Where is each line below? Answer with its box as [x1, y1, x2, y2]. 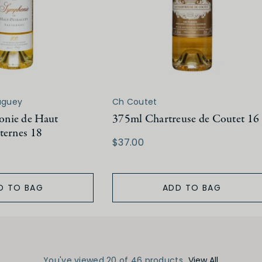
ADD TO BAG [163, 182, 221, 194]
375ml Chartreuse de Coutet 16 [112, 111, 260, 127]
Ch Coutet [112, 96, 157, 108]
